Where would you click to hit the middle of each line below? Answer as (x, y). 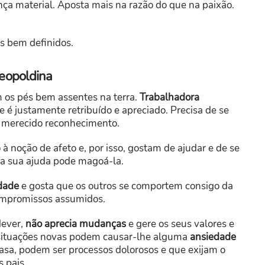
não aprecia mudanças (76, 224)
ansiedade (213, 237)
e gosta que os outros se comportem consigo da (126, 186)
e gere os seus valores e (180, 224)
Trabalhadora (169, 98)
